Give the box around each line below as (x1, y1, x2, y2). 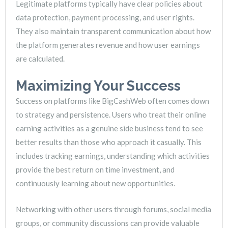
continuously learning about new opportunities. (16, 179, 175, 188)
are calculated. (16, 54, 65, 64)
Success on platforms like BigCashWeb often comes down (16, 96, 209, 106)
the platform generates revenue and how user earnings (16, 40, 200, 50)
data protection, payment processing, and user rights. (16, 13, 194, 22)
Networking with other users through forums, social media (16, 205, 211, 214)
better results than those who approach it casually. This (16, 137, 202, 147)
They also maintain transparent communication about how (16, 26, 211, 36)
